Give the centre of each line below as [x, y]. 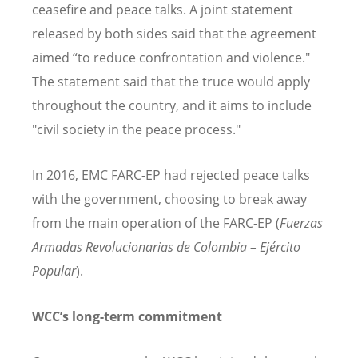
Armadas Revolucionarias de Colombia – [146, 247]
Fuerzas [301, 223]
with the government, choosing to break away [169, 199]
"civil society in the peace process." [136, 129]
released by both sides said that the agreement [174, 33]
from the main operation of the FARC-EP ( [156, 223]
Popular [54, 270]
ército [285, 247]
